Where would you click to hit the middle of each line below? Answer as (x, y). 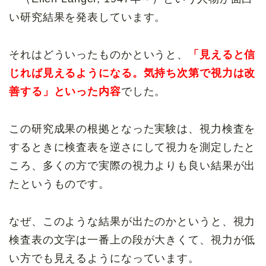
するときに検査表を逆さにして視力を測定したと (132, 147)
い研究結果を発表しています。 (88, 17)
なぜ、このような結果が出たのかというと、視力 (132, 221)
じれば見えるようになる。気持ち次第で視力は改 (132, 73)
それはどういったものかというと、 (99, 54)
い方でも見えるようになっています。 (104, 258)
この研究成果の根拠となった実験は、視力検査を (132, 129)
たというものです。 (59, 184)
